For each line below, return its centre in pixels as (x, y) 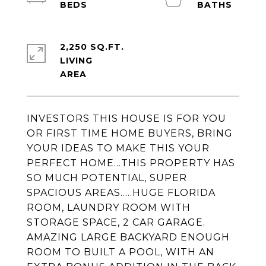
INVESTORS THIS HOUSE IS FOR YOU (126, 118)
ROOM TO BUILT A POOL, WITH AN (121, 252)
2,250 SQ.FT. (92, 47)
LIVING (76, 61)
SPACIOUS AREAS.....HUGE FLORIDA (121, 193)
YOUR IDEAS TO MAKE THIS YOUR (118, 148)
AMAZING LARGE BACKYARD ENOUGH (128, 237)
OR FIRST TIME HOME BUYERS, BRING (130, 133)
